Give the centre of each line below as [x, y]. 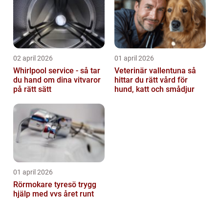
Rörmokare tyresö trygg [46, 184]
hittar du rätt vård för [151, 80]
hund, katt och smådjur [154, 89]
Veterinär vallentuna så [151, 70]
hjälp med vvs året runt [54, 194]
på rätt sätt [32, 89]
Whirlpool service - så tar [57, 70]
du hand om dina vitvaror [57, 80]
